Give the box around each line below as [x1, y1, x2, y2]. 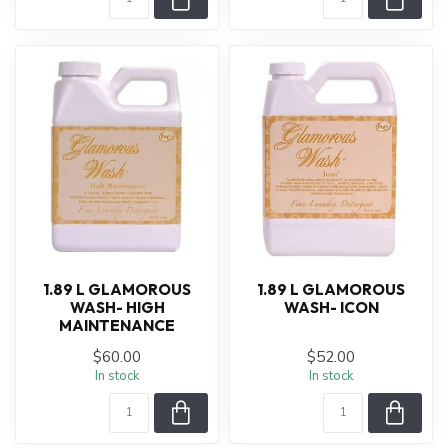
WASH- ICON [283, 298, 379, 317]
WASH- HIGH [69, 298, 165, 317]
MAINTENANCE [59, 316, 175, 335]
